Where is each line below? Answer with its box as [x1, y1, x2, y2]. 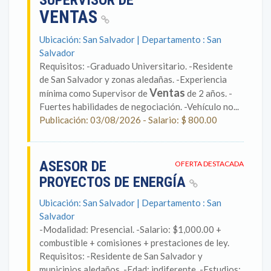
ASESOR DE [39, 158, 106, 175]
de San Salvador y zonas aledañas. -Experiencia [39, 74, 227, 85]
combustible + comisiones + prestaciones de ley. [39, 237, 229, 248]
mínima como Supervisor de [39, 88, 149, 99]
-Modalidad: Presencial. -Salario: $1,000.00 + [39, 224, 221, 235]
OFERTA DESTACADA [175, 159, 244, 168]
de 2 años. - [185, 88, 232, 99]
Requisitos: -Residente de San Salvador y [39, 250, 203, 261]
